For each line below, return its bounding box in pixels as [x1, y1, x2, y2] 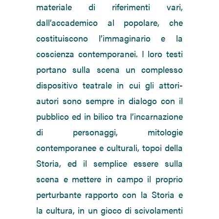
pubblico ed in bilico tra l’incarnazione [36, 110, 183, 123]
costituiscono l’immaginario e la [36, 32, 183, 44]
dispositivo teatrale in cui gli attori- [36, 79, 183, 91]
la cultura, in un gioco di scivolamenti [36, 204, 183, 217]
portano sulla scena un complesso [36, 63, 183, 76]
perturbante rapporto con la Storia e [36, 188, 183, 201]
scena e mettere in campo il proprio [36, 173, 183, 185]
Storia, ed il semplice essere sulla [36, 157, 183, 170]
